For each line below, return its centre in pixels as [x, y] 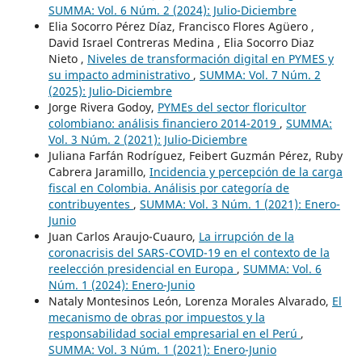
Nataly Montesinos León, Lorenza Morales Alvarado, [190, 301]
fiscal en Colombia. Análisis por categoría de [168, 187]
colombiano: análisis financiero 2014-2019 [164, 123]
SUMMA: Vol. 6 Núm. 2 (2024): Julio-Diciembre [172, 10]
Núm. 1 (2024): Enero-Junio [121, 284]
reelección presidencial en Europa [142, 268]
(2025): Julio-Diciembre [110, 90]
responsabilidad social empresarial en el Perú [174, 333]
